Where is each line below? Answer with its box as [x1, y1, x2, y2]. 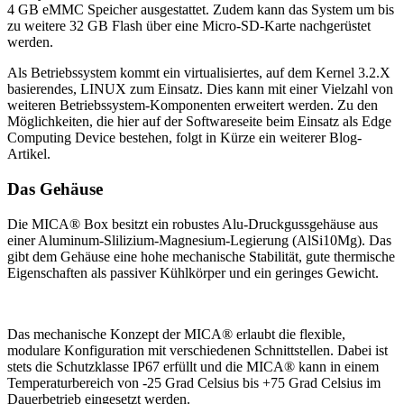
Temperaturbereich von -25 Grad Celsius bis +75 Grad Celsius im [7, 374, 381, 390]
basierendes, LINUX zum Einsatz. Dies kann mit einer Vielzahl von [7, 81, 393, 97]
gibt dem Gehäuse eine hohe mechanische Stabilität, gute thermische [7, 248, 395, 264]
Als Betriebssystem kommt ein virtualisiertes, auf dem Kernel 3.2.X [7, 65, 390, 81]
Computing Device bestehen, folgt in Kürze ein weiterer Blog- [7, 130, 362, 146]
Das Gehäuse [7, 179, 103, 198]
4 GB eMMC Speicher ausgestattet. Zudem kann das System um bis [7, 2, 394, 18]
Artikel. [7, 146, 50, 162]
